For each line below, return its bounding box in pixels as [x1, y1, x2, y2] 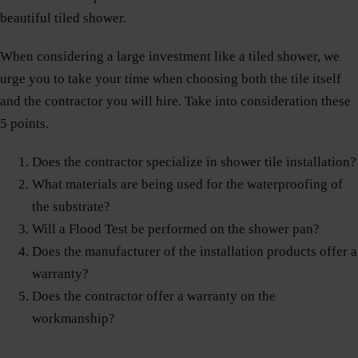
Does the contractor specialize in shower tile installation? [32, 154, 356, 170]
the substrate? [32, 199, 110, 215]
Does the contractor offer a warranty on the [32, 288, 276, 304]
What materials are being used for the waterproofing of [32, 177, 343, 193]
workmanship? [32, 311, 115, 327]
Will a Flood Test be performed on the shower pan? [32, 221, 320, 237]
